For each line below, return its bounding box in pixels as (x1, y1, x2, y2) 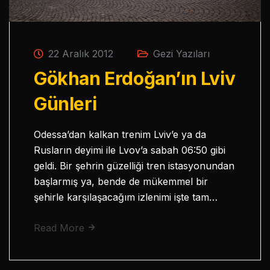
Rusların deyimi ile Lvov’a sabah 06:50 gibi (34, 143, 225, 156)
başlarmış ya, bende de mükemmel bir (34, 175, 208, 187)
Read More (34, 221, 87, 234)
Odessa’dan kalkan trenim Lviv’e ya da (34, 128, 206, 140)
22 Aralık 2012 (45, 47, 113, 60)
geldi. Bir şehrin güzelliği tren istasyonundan (34, 159, 234, 172)
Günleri (34, 92, 97, 115)
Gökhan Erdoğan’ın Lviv (34, 67, 236, 89)
